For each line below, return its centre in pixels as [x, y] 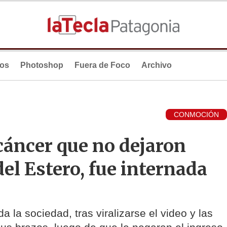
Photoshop [42, 65]
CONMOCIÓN [196, 115]
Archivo [157, 65]
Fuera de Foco [102, 65]
